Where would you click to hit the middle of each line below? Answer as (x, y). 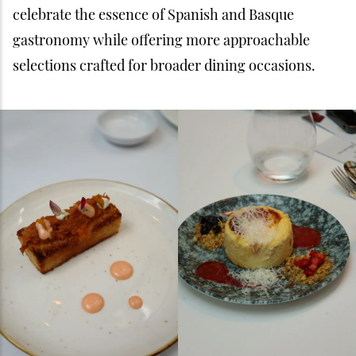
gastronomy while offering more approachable (161, 40)
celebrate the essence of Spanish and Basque (153, 14)
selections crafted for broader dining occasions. (164, 65)
